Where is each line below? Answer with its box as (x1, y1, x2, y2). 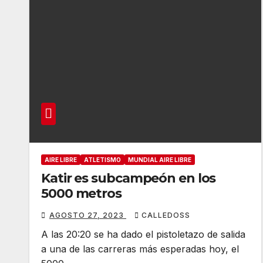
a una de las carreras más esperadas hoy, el (41, 243, 239, 255)
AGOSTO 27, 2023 (49, 211, 126, 220)
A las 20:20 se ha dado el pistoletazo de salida (41, 228, 245, 240)
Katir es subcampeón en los (41, 170, 216, 186)
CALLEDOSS (141, 211, 190, 220)
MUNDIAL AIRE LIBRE (128, 156, 191, 163)
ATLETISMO (84, 156, 121, 163)
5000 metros (41, 186, 122, 201)
